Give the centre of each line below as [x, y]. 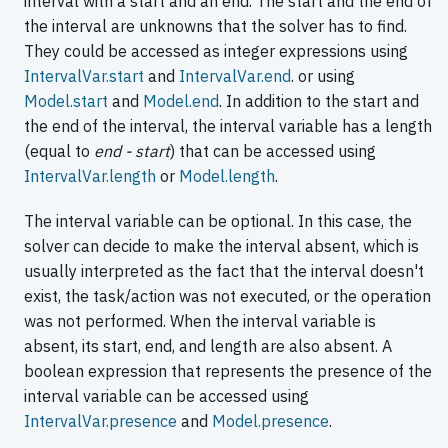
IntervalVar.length [90, 176]
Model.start [66, 101]
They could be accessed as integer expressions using [216, 51]
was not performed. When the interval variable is [200, 321]
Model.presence [270, 421]
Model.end [181, 101]
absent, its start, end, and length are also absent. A [208, 346]
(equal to [59, 151]
